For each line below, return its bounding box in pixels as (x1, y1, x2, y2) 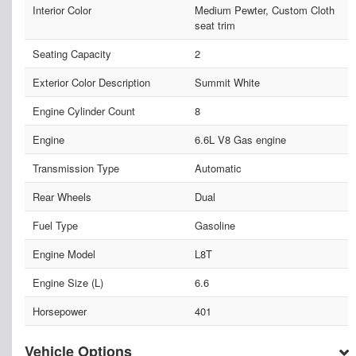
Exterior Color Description (33, 74, 150, 90)
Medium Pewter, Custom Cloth (194, 2, 335, 17)
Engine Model (33, 246, 95, 261)
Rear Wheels (33, 188, 91, 204)
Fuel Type (33, 217, 78, 233)
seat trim (194, 17, 235, 33)
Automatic (194, 160, 242, 176)
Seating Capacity (33, 45, 111, 61)
